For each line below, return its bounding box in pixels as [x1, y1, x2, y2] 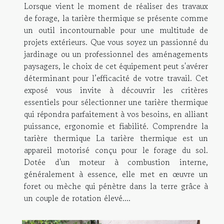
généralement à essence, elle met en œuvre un [24, 168, 208, 180]
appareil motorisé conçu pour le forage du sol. [24, 144, 208, 156]
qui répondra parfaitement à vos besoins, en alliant [24, 108, 208, 120]
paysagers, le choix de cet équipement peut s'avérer [24, 60, 208, 72]
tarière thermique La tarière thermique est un [24, 132, 208, 144]
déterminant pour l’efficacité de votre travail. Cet [24, 72, 208, 84]
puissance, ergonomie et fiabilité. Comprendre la [24, 120, 208, 132]
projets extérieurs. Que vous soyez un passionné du [24, 36, 208, 48]
